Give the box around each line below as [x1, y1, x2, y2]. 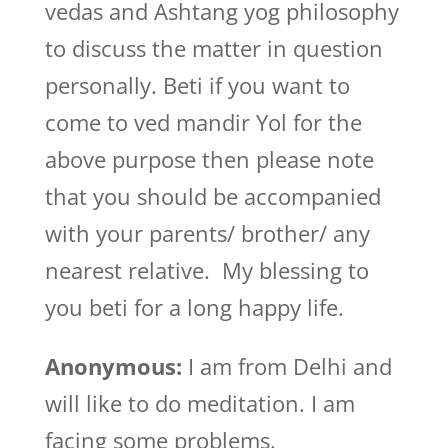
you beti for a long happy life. [44, 292, 344, 322]
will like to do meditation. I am [44, 388, 355, 418]
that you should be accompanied [44, 181, 381, 211]
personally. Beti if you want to [44, 70, 350, 100]
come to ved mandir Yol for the [44, 107, 362, 137]
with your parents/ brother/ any [44, 218, 370, 248]
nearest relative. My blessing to [44, 255, 369, 285]
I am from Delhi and [187, 351, 392, 381]
